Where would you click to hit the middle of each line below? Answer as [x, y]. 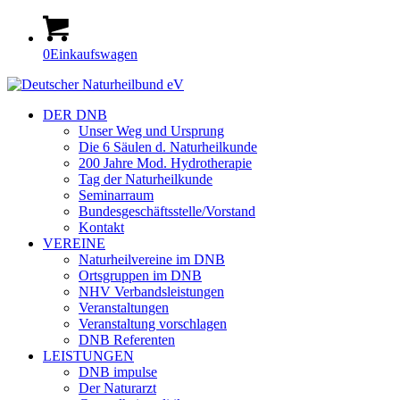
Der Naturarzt [117, 388]
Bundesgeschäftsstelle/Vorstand [167, 211]
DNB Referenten [127, 340]
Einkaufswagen [94, 54]
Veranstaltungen [124, 308]
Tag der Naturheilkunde [146, 179]
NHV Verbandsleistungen [151, 292]
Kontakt [101, 227]
